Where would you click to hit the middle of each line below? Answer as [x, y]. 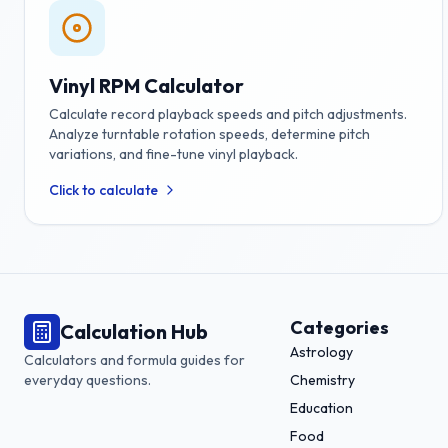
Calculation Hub [134, 331]
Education [321, 408]
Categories [339, 327]
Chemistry [322, 380]
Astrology [321, 352]
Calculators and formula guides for [134, 360]
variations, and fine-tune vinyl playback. [173, 154]
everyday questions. [87, 380]
